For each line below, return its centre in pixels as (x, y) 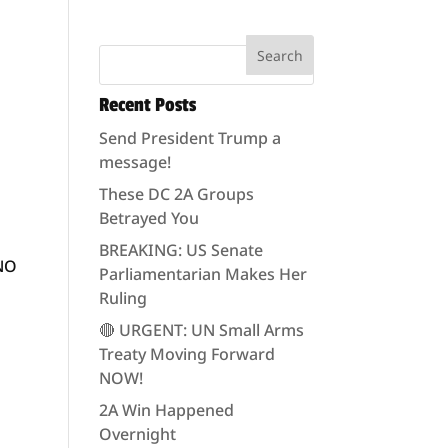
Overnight (137, 434)
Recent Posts (147, 105)
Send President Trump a (189, 138)
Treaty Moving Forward (186, 354)
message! (134, 162)
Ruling (122, 298)
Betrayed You (148, 218)
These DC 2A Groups (176, 194)
